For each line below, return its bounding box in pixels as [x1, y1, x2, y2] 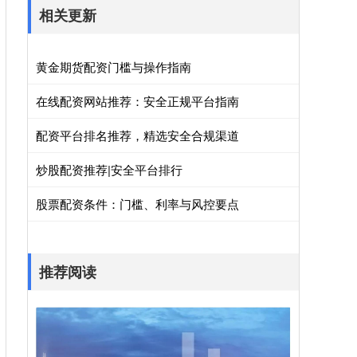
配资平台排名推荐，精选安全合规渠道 [36, 127, 239, 143]
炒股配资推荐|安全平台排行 [36, 161, 182, 178]
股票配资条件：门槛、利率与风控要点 [36, 195, 239, 212]
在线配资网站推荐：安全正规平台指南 [36, 92, 239, 109]
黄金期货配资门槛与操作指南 [36, 58, 191, 75]
